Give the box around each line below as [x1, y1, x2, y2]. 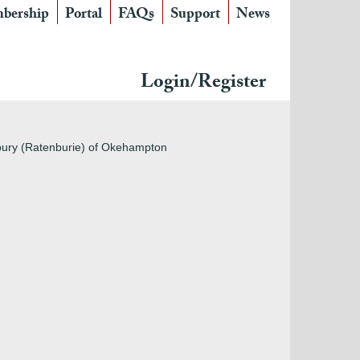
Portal [65, 3, 102, 28]
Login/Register [141, 67, 266, 100]
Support [170, 3, 220, 28]
